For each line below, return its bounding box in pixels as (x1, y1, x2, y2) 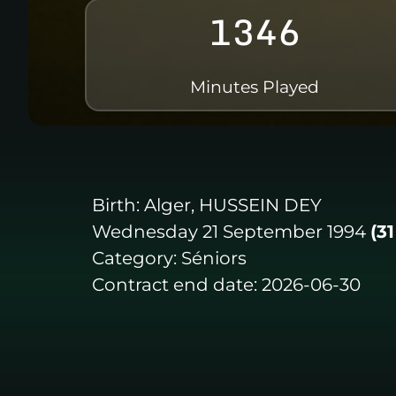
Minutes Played (190, 75, 319, 97)
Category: (92, 247, 177, 269)
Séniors (181, 247, 247, 269)
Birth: (92, 194, 140, 216)
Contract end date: (92, 273, 257, 295)
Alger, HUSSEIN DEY (144, 194, 322, 216)
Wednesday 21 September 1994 (92, 220, 366, 242)
